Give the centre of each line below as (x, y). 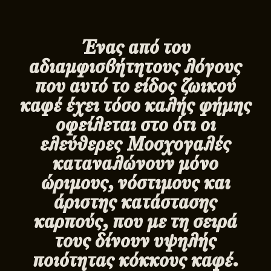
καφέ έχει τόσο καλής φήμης (135, 105)
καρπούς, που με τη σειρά (135, 221)
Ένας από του (135, 47)
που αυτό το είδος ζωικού (135, 86)
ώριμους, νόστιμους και (135, 182)
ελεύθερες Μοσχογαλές (135, 144)
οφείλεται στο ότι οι (135, 124)
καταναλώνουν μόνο (135, 163)
